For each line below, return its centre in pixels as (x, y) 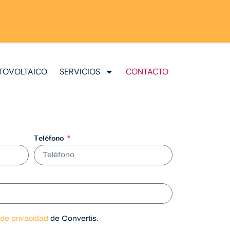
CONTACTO (147, 71)
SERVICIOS (80, 71)
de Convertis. (73, 218)
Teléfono (50, 138)
